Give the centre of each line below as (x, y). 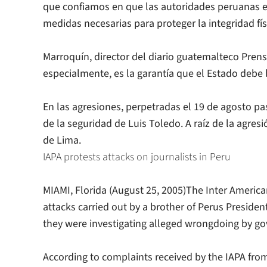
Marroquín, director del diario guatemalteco (142, 57)
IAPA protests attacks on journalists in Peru (137, 157)
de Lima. (62, 141)
